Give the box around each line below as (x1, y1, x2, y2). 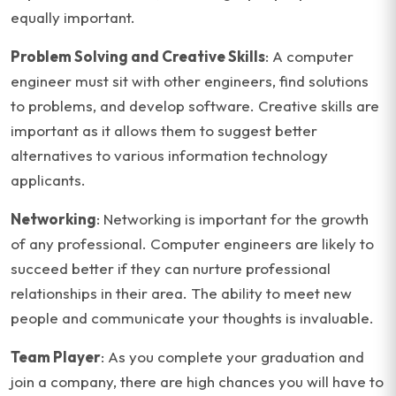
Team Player (11, 347, 101, 366)
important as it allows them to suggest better (11, 121, 317, 140)
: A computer (265, 47, 354, 65)
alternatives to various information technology (11, 146, 328, 164)
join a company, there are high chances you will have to (11, 372, 384, 391)
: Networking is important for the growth (96, 209, 369, 228)
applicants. (11, 171, 86, 189)
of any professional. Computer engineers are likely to (11, 234, 374, 253)
